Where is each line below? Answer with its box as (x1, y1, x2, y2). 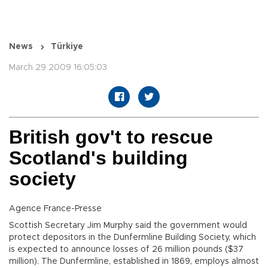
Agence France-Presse (9, 205, 102, 214)
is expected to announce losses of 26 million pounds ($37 (9, 245, 243, 254)
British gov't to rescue (9, 126, 213, 148)
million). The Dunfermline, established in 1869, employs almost (9, 257, 259, 266)
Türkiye (51, 42, 83, 51)
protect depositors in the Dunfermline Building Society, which (9, 233, 256, 242)
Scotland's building (9, 147, 188, 169)
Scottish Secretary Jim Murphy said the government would (9, 221, 247, 230)
